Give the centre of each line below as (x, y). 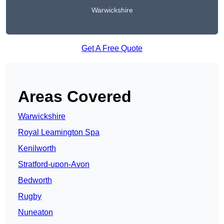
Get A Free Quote (112, 48)
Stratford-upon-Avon (54, 164)
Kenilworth (37, 148)
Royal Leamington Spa (59, 132)
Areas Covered (75, 97)
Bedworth (35, 180)
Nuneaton (35, 212)
